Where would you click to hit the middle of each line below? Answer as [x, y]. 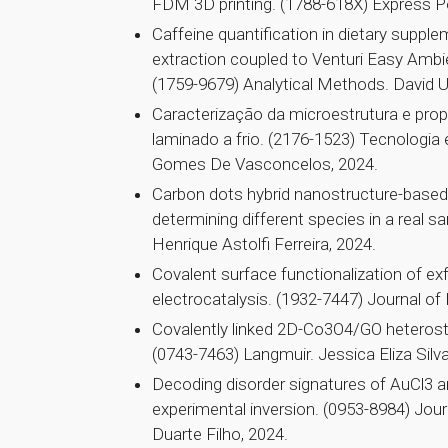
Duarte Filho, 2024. [220, 434]
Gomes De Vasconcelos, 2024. [265, 164]
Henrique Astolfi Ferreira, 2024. [264, 244]
